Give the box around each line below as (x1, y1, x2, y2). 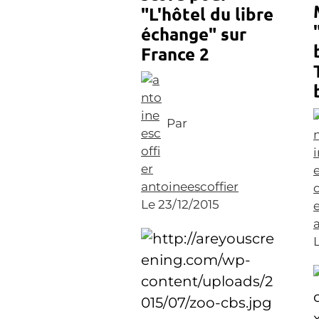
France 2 (141, 42, 209, 65)
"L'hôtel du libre (141, 2, 273, 25)
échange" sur (141, 22, 246, 45)
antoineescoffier (141, 179, 239, 194)
